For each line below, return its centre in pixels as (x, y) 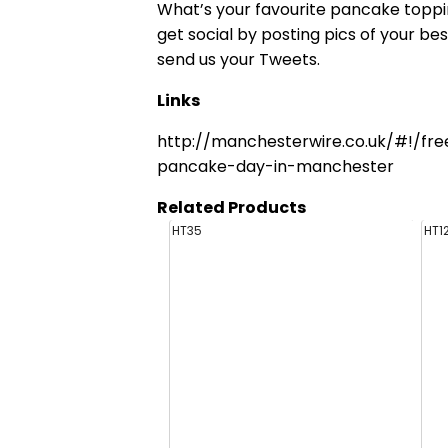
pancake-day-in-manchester (275, 167)
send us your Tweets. (238, 60)
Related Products (231, 208)
